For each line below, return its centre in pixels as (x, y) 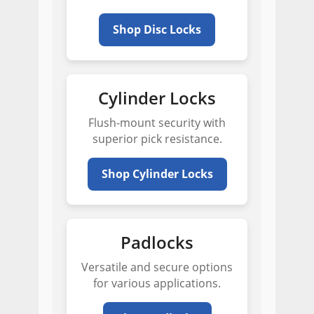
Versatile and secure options (157, 267)
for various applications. (157, 283)
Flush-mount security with (157, 123)
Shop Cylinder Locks (157, 174)
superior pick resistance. (157, 139)
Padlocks (157, 242)
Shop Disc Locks (157, 29)
